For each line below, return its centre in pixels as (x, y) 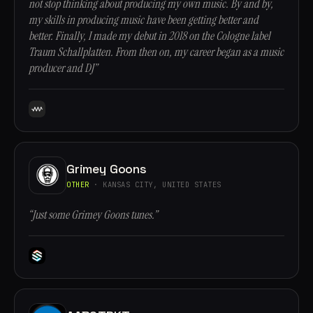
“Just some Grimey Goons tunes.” (93, 215)
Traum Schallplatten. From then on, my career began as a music (156, 52)
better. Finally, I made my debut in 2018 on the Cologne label (150, 36)
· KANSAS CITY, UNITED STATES (155, 184)
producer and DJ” (63, 68)
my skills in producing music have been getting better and (144, 20)
